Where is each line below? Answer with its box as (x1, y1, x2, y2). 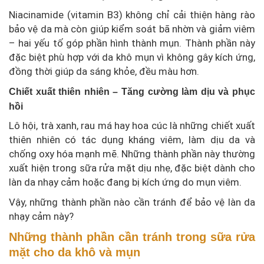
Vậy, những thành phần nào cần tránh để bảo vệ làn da (9, 196, 255, 208)
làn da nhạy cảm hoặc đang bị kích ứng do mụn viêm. (9, 176, 242, 188)
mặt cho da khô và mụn (9, 245, 140, 259)
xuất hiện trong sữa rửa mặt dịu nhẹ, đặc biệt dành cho (9, 161, 255, 174)
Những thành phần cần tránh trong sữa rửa (9, 230, 255, 243)
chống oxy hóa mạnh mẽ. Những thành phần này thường (9, 147, 255, 160)
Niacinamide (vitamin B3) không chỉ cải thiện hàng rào (9, 8, 255, 21)
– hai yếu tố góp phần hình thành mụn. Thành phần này (9, 37, 255, 49)
